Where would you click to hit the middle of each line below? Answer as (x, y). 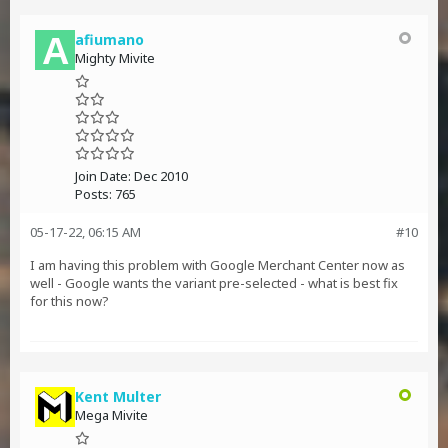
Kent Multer (118, 396)
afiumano (109, 39)
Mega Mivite (111, 415)
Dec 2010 (161, 176)
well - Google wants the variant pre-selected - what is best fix (214, 283)
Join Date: (103, 176)
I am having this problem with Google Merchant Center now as (217, 265)
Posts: (93, 194)
